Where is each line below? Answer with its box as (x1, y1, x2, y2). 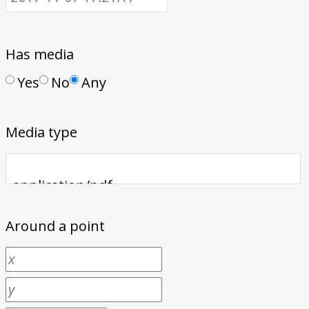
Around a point (5, 216, 105, 235)
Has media (5, 44, 74, 63)
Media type (5, 122, 77, 141)
